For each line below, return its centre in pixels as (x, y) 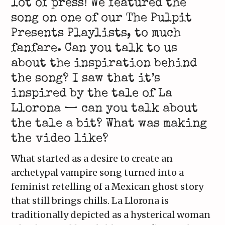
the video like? (60, 139)
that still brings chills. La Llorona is (90, 201)
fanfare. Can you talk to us (94, 49)
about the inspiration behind (104, 64)
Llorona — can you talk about (105, 109)
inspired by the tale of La (92, 94)
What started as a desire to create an (92, 159)
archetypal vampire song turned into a (98, 173)
